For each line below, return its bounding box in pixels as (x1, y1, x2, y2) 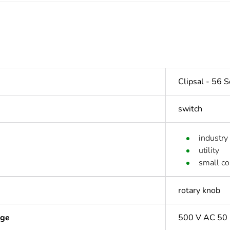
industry (199, 132, 228, 144)
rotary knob (178, 185, 220, 197)
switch (178, 103, 202, 115)
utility (199, 145, 219, 157)
